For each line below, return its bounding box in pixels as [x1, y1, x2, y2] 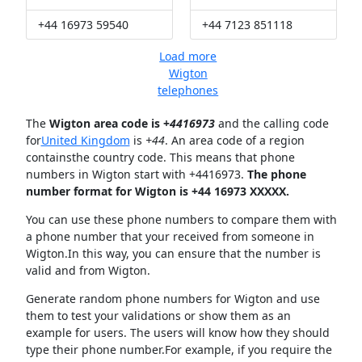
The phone [246, 166, 306, 183]
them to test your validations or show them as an [25, 308, 291, 324]
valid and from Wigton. [25, 263, 150, 279]
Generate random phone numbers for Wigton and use [25, 291, 320, 307]
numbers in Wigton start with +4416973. [25, 166, 247, 183]
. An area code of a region [164, 133, 305, 149]
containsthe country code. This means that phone [25, 149, 295, 166]
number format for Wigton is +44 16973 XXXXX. [25, 183, 289, 200]
